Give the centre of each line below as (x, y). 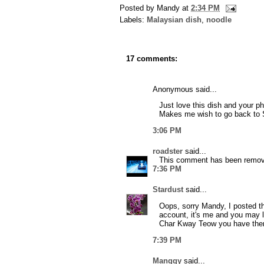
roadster (168, 151)
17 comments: (152, 58)
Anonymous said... (185, 89)
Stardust (168, 190)
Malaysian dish (174, 19)
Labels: (133, 19)
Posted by (138, 8)
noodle (219, 19)
